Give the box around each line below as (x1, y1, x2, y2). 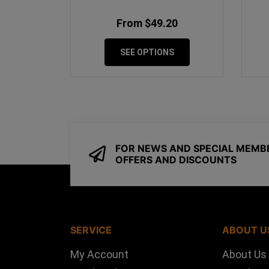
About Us (222, 247, 267, 261)
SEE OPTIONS (119, 47, 174, 57)
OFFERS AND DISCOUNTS (115, 154, 237, 166)
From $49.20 (116, 16, 178, 29)
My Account (70, 247, 128, 261)
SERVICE (70, 223, 112, 236)
